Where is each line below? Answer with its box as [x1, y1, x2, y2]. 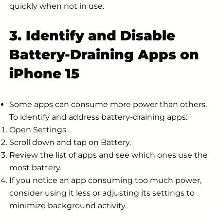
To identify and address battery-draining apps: [9, 112, 187, 122]
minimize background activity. [9, 201, 127, 211]
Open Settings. [9, 125, 68, 135]
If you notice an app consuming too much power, [9, 176, 201, 185]
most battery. [9, 163, 61, 173]
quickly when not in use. [9, 1, 104, 11]
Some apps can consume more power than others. [9, 100, 207, 109]
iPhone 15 [9, 65, 79, 82]
